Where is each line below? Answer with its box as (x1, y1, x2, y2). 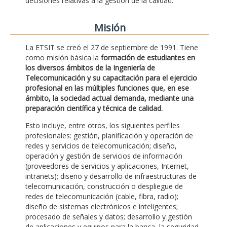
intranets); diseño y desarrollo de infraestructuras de (25, 171, 197, 181)
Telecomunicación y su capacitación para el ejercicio (25, 73, 197, 83)
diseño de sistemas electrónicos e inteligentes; (25, 202, 178, 211)
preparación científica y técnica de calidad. (25, 103, 163, 113)
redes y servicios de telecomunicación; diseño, (25, 141, 177, 150)
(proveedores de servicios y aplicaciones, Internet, (25, 161, 189, 171)
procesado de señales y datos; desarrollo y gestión (25, 212, 192, 221)
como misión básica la (25, 53, 101, 62)
